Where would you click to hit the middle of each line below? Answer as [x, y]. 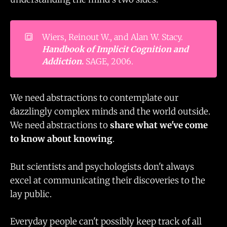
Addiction [62, 61]
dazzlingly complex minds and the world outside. [110, 112]
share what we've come [159, 125]
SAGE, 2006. [108, 61]
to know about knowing [61, 139]
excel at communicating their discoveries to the [108, 180]
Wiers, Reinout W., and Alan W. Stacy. [112, 37]
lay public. [32, 194]
